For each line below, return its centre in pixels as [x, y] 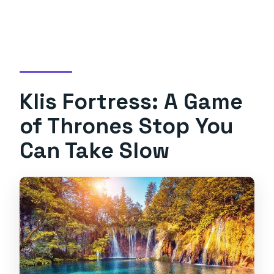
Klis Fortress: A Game [131, 102]
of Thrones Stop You [127, 126]
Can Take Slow [95, 150]
